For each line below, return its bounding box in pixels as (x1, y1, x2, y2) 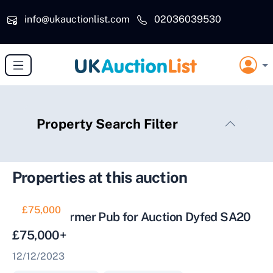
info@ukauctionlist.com (24, 13, 130, 25)
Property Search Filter (37, 116, 178, 132)
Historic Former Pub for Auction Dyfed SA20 (12, 210, 251, 224)
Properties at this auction (12, 168, 188, 186)
